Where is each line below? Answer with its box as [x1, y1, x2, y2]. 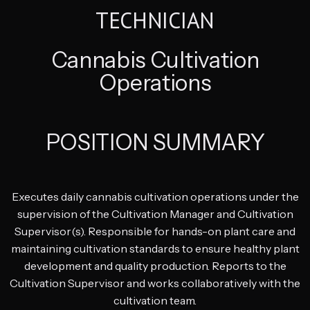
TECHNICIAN [95, 5, 215, 35]
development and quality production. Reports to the [24, 258, 286, 273]
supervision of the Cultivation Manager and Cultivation [17, 206, 293, 221]
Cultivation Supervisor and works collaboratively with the [10, 275, 300, 290]
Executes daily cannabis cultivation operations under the [11, 189, 299, 203]
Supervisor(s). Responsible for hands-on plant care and [15, 224, 295, 238]
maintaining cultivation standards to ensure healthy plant [10, 241, 300, 255]
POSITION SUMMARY [45, 128, 265, 156]
